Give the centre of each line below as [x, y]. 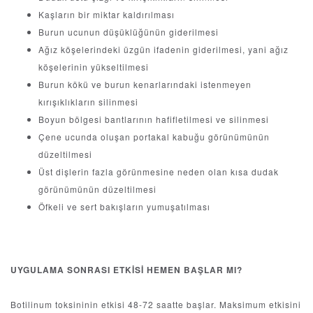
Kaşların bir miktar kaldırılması [107, 15]
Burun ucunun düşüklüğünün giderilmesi [129, 32]
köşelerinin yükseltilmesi [94, 67]
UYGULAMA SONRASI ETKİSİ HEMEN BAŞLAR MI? [126, 270]
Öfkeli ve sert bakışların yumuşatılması [124, 207]
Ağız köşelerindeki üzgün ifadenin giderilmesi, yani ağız [163, 50]
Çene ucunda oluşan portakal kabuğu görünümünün [154, 137]
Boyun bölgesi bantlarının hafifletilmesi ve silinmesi [154, 119]
